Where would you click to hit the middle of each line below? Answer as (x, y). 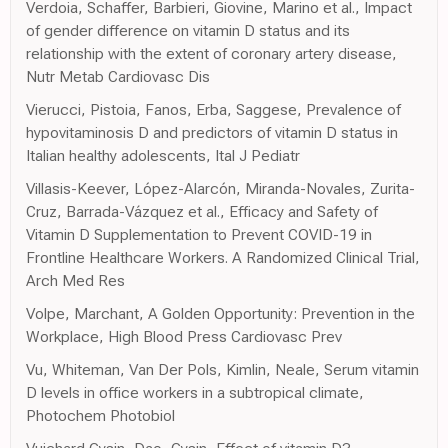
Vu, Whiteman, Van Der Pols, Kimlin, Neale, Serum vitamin (222, 370)
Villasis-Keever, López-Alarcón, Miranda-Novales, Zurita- (220, 189)
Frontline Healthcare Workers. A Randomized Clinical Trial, (223, 258)
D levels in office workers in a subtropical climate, (195, 393)
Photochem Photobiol (100, 416)
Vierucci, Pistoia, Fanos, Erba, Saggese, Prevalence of (213, 110)
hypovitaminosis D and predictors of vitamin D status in (212, 133)
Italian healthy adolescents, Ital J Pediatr (163, 156)
